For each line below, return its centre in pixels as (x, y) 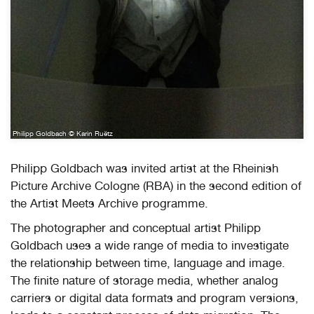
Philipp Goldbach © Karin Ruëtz (63, 133)
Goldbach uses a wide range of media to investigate (150, 245)
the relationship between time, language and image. (148, 262)
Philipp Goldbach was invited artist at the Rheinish (144, 168)
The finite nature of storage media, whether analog (144, 280)
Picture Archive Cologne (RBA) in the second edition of (156, 185)
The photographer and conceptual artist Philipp (136, 227)
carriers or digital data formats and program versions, (155, 298)
